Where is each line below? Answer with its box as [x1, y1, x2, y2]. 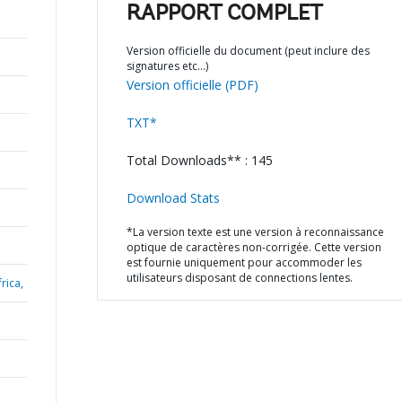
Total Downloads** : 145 [126, 152, 273, 169]
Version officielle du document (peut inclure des [126, 43, 370, 58]
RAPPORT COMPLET [126, 4, 323, 25]
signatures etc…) [126, 58, 208, 74]
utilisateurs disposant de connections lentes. [126, 270, 353, 285]
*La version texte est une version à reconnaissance [126, 224, 384, 240]
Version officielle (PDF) [126, 76, 258, 93]
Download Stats [126, 189, 220, 206]
